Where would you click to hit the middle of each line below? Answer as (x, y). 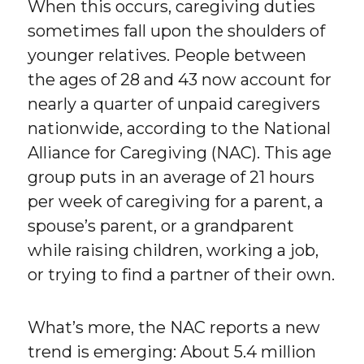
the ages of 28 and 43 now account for (180, 80)
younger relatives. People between (167, 56)
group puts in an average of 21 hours (171, 178)
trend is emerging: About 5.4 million (172, 352)
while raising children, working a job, (173, 251)
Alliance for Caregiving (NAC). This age (180, 153)
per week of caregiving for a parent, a (176, 202)
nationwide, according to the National (180, 129)
